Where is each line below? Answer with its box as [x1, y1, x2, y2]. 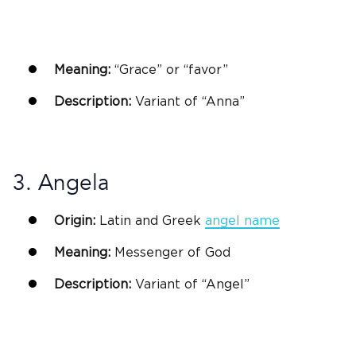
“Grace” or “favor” [114, 63, 228, 76]
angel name [205, 215, 280, 228]
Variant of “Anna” [131, 95, 245, 108]
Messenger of [110, 246, 205, 260]
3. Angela [13, 168, 110, 199]
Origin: [54, 215, 95, 228]
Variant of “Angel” [131, 278, 250, 292]
